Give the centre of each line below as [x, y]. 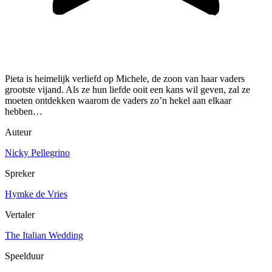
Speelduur [24, 256]
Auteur [18, 132]
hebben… [24, 112]
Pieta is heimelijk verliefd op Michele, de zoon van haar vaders [125, 79]
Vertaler [20, 215]
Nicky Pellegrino [37, 153]
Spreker [20, 174]
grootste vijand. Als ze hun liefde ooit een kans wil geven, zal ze [127, 90]
